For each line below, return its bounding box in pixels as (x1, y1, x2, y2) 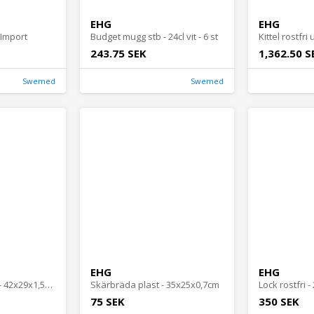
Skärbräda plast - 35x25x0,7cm (90, 278, 219, 292)
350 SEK (259, 294, 299, 309)
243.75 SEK (90, 46, 146, 61)
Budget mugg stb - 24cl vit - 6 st (90, 30, 218, 43)
